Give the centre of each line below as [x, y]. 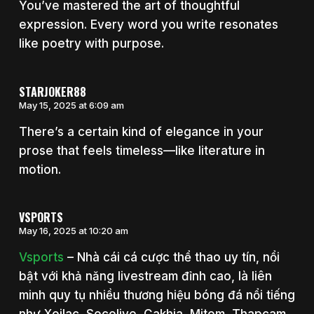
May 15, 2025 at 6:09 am [71, 105]
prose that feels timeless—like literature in [142, 150]
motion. [40, 169]
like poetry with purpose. [91, 44]
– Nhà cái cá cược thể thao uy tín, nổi [171, 258]
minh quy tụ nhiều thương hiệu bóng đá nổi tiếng [157, 295]
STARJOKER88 [52, 91]
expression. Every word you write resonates [148, 25]
